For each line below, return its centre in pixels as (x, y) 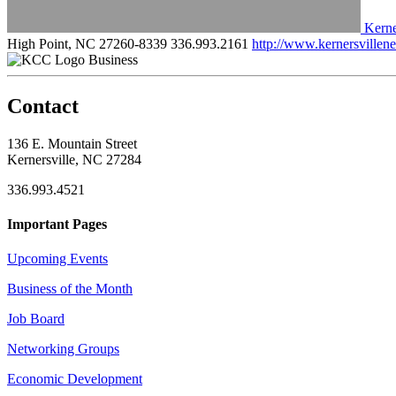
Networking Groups (63, 349)
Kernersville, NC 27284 (74, 159)
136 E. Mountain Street (72, 143)
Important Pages (57, 224)
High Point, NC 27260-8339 (87, 43)
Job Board (36, 319)
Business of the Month (70, 289)
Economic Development (75, 379)
